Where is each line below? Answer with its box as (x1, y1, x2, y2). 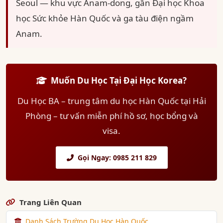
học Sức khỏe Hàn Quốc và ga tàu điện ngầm (16, 12, 194, 24)
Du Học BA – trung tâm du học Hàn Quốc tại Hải (17, 95, 206, 107)
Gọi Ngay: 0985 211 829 (73, 153, 157, 162)
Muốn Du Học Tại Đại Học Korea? (47, 75, 187, 86)
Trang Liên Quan (15, 197, 82, 207)
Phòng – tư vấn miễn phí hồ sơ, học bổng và (25, 110, 198, 121)
